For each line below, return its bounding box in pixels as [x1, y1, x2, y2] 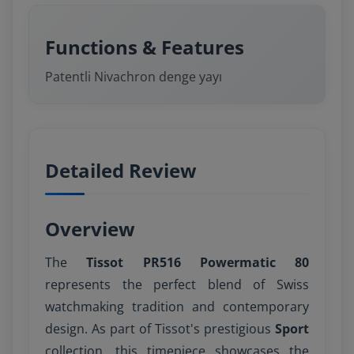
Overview [45, 216, 135, 242]
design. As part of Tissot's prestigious [45, 320, 275, 337]
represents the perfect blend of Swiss [45, 276, 309, 293]
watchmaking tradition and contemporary [45, 298, 309, 315]
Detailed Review [45, 157, 197, 183]
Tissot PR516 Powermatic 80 [86, 254, 309, 271]
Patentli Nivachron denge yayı [45, 68, 222, 85]
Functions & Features [45, 34, 244, 60]
